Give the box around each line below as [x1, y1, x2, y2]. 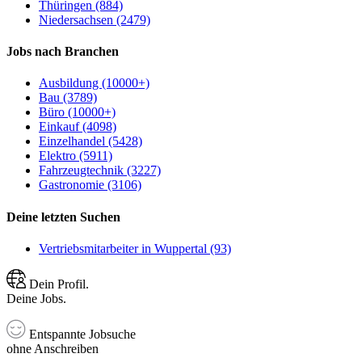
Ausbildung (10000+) [39, 76, 149, 90]
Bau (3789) [39, 90, 97, 105]
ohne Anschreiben [6, 341, 99, 356]
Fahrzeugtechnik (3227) [39, 163, 161, 178]
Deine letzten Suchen [6, 209, 120, 224]
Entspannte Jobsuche [26, 326, 136, 341]
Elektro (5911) [39, 149, 112, 163]
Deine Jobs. [6, 291, 66, 305]
